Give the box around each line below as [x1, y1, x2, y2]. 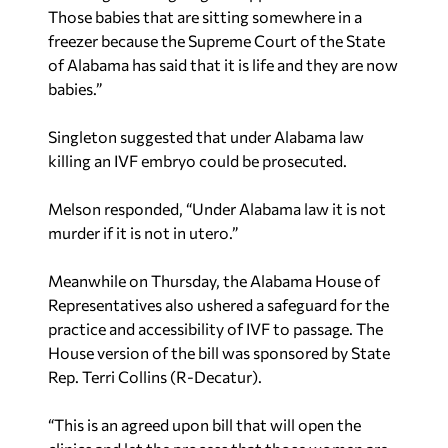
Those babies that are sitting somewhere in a [48, 6, 362, 26]
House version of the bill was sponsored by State [48, 342, 390, 362]
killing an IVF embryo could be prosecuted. [48, 150, 347, 170]
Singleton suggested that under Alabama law [48, 126, 364, 146]
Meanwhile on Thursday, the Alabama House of [48, 270, 380, 290]
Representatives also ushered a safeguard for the [48, 294, 389, 314]
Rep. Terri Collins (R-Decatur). [48, 366, 262, 386]
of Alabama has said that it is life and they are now [48, 54, 398, 74]
